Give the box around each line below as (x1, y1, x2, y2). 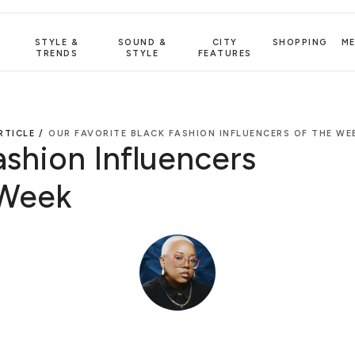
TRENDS (36, 48, 78, 59)
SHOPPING (272, 36, 328, 48)
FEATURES (197, 48, 252, 59)
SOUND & (117, 36, 167, 48)
